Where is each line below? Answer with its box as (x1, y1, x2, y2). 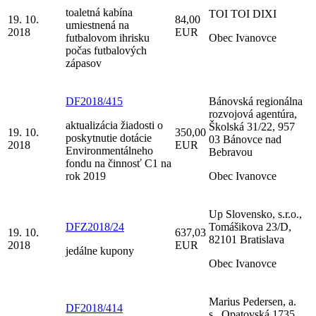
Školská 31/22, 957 (209, 120, 295, 133)
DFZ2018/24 (66, 220, 124, 233)
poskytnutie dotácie (66, 131, 152, 144)
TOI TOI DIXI (209, 7, 276, 20)
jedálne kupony (66, 244, 134, 257)
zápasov (66, 56, 102, 69)
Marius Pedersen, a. (209, 295, 296, 308)
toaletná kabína (66, 6, 133, 18)
